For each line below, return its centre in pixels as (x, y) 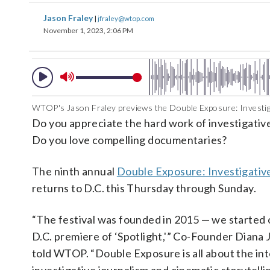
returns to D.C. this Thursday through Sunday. (144, 188)
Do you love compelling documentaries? (130, 140)
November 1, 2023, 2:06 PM (88, 30)
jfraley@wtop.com (126, 18)
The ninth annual (74, 171)
